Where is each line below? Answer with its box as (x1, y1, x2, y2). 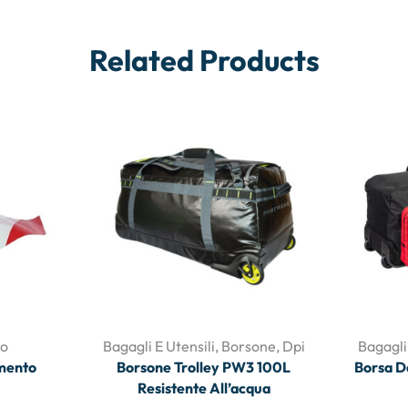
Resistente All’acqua (137, 378, 270, 397)
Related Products (88, 42, 320, 79)
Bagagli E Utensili (102, 336, 215, 355)
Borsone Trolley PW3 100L (117, 357, 291, 376)
